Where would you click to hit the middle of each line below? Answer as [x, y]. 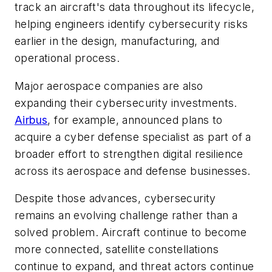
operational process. [67, 58]
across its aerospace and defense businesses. [133, 171]
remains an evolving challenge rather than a [126, 216]
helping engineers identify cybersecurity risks [131, 24]
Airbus [31, 120]
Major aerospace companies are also [109, 86]
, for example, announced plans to [135, 120]
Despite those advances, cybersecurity [115, 199]
